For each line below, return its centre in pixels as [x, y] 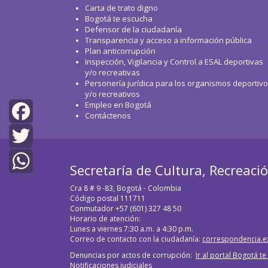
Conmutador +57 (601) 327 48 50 [126, 208]
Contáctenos [108, 115]
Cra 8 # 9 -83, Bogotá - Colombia [127, 188]
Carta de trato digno [121, 8]
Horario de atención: [105, 219]
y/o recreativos [112, 94]
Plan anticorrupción [120, 51]
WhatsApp [29, 184]
